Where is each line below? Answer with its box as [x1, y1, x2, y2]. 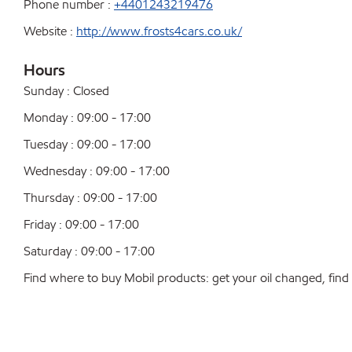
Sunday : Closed [24, 82, 109, 99]
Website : [24, 23, 73, 39]
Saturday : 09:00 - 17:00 [24, 243, 155, 259]
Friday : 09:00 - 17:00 [24, 216, 139, 233]
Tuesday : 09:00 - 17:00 [24, 136, 151, 152]
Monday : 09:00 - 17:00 [24, 109, 151, 126]
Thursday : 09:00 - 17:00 [24, 189, 157, 206]
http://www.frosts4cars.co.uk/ [76, 23, 242, 39]
